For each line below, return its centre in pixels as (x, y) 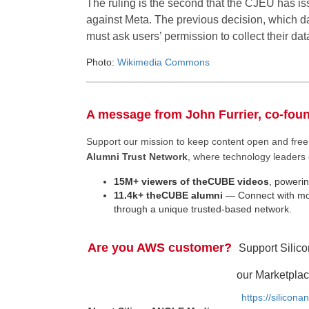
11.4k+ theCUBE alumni (168, 196)
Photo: (101, 62)
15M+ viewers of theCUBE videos (191, 182)
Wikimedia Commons (163, 62)
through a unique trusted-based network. (202, 209)
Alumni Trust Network (137, 157)
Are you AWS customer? (163, 248)
